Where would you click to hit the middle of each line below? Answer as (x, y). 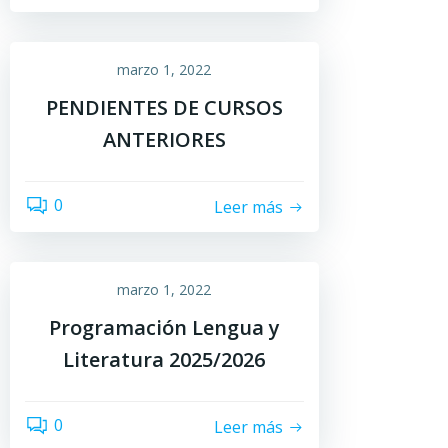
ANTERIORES (164, 139)
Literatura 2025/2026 (164, 359)
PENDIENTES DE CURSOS (164, 107)
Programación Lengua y (164, 327)
